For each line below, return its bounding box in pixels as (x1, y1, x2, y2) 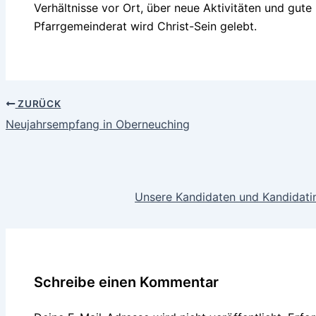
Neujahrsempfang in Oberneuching (6, 117, 190, 132)
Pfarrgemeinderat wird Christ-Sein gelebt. (34, 19, 257, 34)
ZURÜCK (15, 98, 61, 110)
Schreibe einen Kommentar (34, 273, 219, 291)
